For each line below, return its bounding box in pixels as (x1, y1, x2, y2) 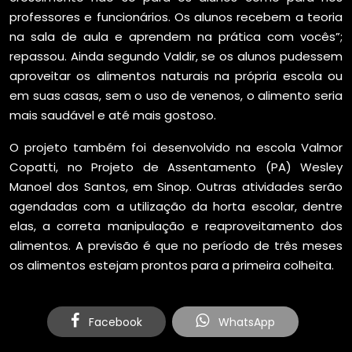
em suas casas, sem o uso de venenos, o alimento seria (9, 87, 343, 104)
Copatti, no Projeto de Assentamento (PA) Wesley (9, 159, 343, 175)
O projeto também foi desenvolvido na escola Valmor (9, 139, 343, 156)
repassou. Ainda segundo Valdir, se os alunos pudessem (9, 48, 343, 64)
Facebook (86, 314, 142, 330)
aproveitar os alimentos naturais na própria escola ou (9, 68, 343, 84)
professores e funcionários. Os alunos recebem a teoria (9, 9, 343, 25)
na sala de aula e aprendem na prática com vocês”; (9, 28, 343, 45)
